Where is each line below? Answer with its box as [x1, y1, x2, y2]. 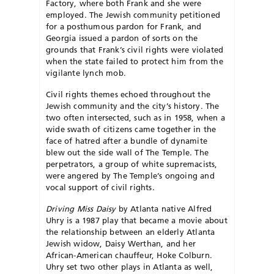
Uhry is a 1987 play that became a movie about [46, 215, 228, 226]
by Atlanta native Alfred [116, 204, 212, 214]
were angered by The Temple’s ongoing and [46, 171, 215, 181]
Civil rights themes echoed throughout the [46, 89, 210, 100]
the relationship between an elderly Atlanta [46, 227, 215, 237]
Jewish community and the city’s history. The [46, 101, 220, 111]
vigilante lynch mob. [46, 68, 126, 78]
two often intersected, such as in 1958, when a [46, 113, 225, 123]
